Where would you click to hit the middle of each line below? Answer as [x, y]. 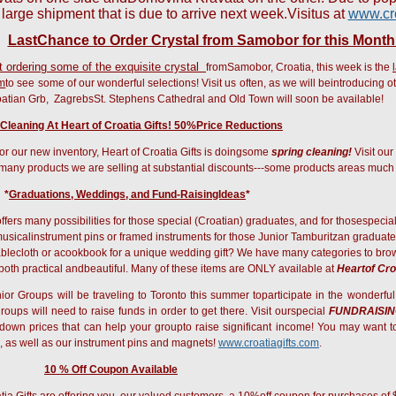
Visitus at [317, 14]
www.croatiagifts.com [269, 343]
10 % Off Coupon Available [111, 369]
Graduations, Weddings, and [80, 194]
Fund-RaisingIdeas [199, 194]
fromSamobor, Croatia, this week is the [299, 67]
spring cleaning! [312, 152]
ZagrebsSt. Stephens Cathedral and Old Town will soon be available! [219, 99]
